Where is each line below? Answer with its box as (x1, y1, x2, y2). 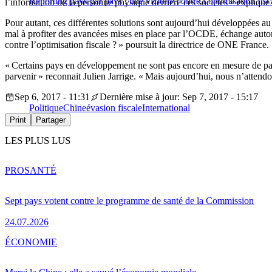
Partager (36, 115, 66, 125)
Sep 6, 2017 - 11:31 (15, 92, 90, 103)
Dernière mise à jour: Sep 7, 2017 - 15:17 (100, 92, 258, 103)
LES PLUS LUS (5, 135, 70, 147)
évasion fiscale (86, 103, 142, 114)
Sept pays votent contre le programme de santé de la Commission (5, 195, 254, 206)
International (142, 103, 190, 114)
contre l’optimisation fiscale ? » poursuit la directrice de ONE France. (5, 39, 269, 50)
